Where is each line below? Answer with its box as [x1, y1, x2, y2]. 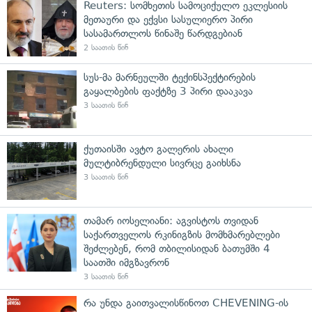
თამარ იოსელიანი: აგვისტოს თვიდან [84, 214, 258, 227]
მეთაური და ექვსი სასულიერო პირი [84, 13, 253, 26]
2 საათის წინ [84, 42, 128, 52]
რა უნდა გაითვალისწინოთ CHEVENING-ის [84, 296, 288, 309]
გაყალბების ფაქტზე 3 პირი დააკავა [84, 84, 253, 97]
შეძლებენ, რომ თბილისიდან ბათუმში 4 [84, 242, 270, 255]
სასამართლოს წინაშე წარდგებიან [84, 26, 242, 40]
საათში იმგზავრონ [84, 256, 169, 269]
